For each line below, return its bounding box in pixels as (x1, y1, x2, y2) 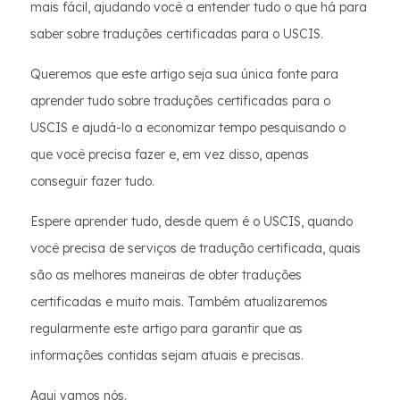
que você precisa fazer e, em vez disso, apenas (30, 146, 309, 162)
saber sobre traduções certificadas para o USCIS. (30, 26, 323, 42)
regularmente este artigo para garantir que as (30, 321, 303, 337)
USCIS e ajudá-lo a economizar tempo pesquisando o (30, 120, 346, 136)
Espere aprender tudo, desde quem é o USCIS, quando (30, 213, 353, 229)
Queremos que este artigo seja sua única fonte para (30, 66, 338, 82)
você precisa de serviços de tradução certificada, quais (30, 240, 361, 256)
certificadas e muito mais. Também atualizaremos (30, 294, 328, 310)
